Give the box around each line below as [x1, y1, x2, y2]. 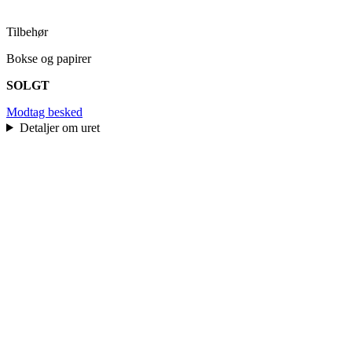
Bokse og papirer [6, 51, 91, 65]
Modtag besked [6, 104, 82, 119]
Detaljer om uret [19, 120, 103, 134]
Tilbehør [6, 24, 48, 38]
